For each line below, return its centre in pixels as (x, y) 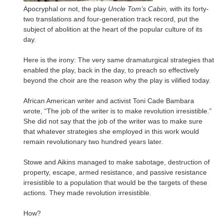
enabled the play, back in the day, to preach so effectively (111, 70)
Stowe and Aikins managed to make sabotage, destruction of (117, 162)
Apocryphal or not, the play (66, 9)
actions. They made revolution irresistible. (87, 192)
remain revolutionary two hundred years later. (93, 141)
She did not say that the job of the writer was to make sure (113, 121)
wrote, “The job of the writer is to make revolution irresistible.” (118, 111)
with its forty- (188, 9)
